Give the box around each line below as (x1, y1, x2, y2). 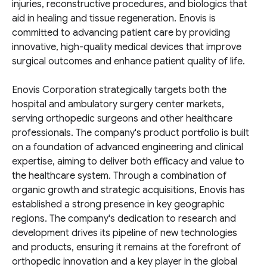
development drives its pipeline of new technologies (12, 227, 237, 239)
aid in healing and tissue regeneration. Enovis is (12, 13, 216, 24)
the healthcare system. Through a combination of (12, 170, 226, 182)
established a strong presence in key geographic (12, 198, 225, 210)
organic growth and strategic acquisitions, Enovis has (12, 184, 245, 196)
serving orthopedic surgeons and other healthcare (12, 113, 232, 125)
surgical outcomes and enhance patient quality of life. (12, 55, 245, 67)
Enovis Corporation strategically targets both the (12, 84, 226, 96)
